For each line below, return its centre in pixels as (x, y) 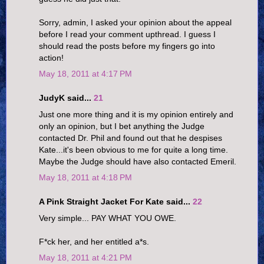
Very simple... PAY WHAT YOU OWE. (108, 218)
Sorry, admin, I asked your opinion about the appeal (135, 22)
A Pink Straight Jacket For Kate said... (116, 202)
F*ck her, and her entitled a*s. (94, 241)
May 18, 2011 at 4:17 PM (85, 73)
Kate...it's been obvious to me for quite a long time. (133, 149)
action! (51, 57)
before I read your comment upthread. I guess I (127, 34)
